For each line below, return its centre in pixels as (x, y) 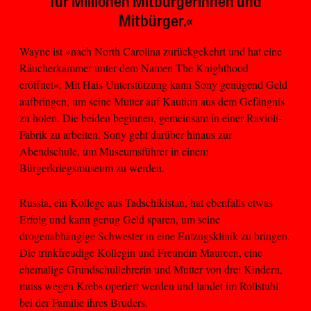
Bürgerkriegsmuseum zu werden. (92, 167)
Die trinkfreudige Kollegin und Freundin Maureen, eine (141, 253)
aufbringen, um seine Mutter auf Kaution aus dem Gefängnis (152, 101)
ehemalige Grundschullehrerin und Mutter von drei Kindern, (151, 269)
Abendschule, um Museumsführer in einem (114, 151)
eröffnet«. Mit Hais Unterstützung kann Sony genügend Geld (153, 84)
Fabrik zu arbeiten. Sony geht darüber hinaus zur (126, 134)
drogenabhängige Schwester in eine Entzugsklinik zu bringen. (155, 236)
